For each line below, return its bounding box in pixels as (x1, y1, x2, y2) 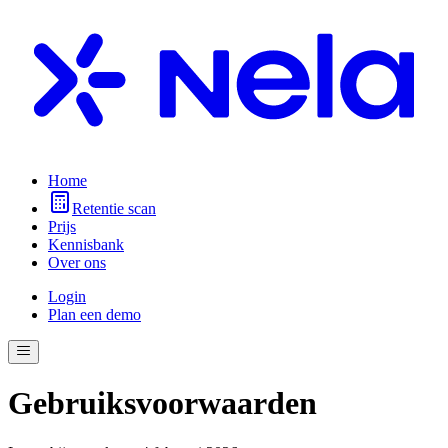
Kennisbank (48, 235, 124, 253)
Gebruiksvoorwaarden (8, 385, 317, 422)
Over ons (48, 253, 106, 271)
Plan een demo (48, 305, 141, 323)
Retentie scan (72, 199, 156, 217)
